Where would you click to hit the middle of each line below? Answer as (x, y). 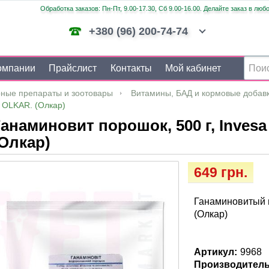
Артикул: (216, 252)
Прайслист (73, 68)
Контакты (131, 68)
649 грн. (221, 172)
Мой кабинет (193, 68)
